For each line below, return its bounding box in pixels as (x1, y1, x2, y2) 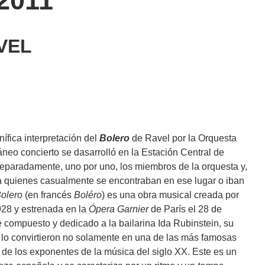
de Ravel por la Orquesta (132, 133, 237, 144)
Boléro (74, 190, 102, 201)
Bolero (99, 133, 130, 144)
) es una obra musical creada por (102, 190, 239, 201)
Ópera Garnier (89, 204, 148, 215)
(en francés (22, 190, 74, 201)
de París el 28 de (148, 204, 222, 215)
